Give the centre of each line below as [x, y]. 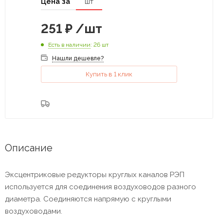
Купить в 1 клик [109, 74]
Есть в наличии [69, 45]
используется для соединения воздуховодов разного [100, 187]
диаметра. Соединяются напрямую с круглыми [88, 199]
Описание [29, 148]
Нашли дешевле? [78, 58]
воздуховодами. [34, 211]
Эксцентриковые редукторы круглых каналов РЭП [95, 174]
